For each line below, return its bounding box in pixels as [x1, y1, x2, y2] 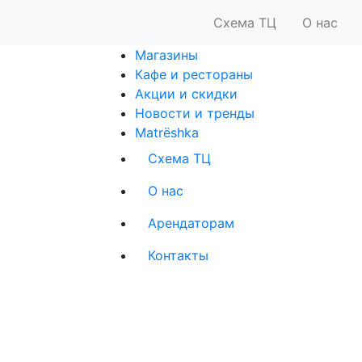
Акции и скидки [135, 86, 238, 102]
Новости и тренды [135, 105, 255, 121]
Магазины [135, 47, 198, 63]
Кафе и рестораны [135, 66, 253, 82]
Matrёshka [135, 124, 199, 141]
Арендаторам [148, 215, 234, 231]
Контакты [148, 247, 208, 263]
